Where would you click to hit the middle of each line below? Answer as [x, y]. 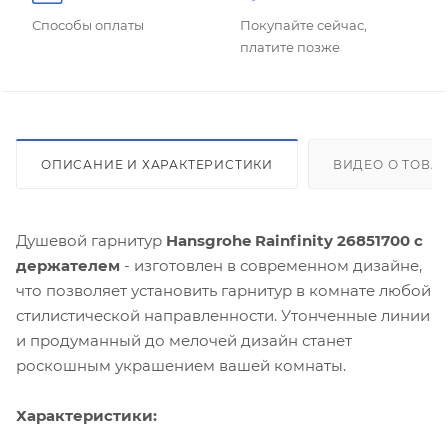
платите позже [290, 47]
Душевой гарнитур [91, 241]
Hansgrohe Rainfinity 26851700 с [294, 241]
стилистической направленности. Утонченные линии [223, 316]
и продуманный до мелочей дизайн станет [184, 341]
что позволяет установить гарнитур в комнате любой [223, 291]
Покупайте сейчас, [303, 25]
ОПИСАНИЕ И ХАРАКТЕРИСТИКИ [157, 165]
